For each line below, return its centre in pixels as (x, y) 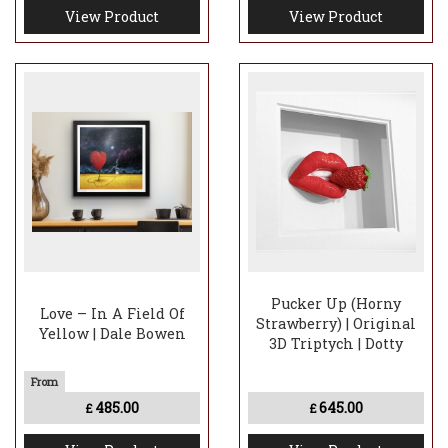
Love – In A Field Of (112, 314)
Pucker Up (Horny (336, 304)
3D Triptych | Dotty (336, 344)
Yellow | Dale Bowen (112, 334)
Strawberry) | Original (336, 324)
